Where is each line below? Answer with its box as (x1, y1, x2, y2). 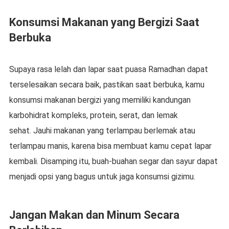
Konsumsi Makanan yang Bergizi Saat (9, 15, 199, 29)
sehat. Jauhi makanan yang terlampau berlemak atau (9, 125, 195, 135)
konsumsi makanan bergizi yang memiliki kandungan (9, 95, 191, 105)
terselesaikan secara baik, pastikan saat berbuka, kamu (9, 79, 204, 89)
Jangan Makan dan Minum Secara (9, 208, 179, 221)
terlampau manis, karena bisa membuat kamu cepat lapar (9, 141, 212, 151)
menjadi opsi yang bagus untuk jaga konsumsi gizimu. (9, 171, 195, 181)
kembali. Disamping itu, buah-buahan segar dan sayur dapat (9, 156, 218, 166)
